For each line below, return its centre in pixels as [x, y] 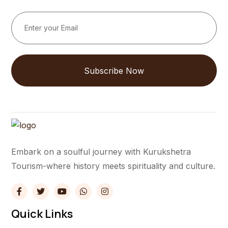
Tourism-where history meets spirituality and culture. [113, 166]
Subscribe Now [114, 70]
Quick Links [42, 214]
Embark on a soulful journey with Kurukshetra [101, 151]
